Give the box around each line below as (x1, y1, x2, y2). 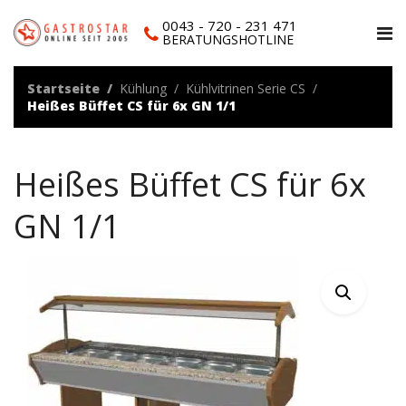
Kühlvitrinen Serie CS (186, 80, 305, 97)
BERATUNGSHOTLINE (162, 31, 295, 48)
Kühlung (120, 80, 167, 97)
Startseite (27, 80, 100, 97)
